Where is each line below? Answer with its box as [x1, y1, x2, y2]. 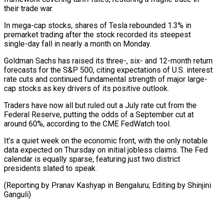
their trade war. [4, 3, 53, 13]
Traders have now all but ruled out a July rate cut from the [4, 100, 197, 110]
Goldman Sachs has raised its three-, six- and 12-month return [4, 56, 213, 65]
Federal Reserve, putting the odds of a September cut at [4, 109, 194, 119]
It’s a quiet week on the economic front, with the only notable [4, 136, 208, 145]
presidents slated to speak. [4, 163, 97, 173]
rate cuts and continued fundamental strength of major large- [4, 74, 207, 84]
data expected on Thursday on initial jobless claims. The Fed [4, 145, 208, 155]
